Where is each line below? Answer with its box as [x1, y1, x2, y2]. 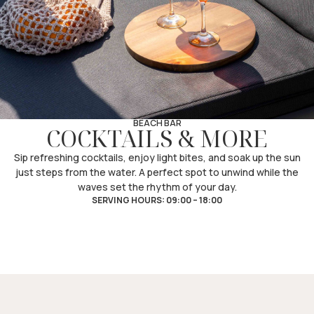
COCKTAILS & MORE [46, 123, 268, 154]
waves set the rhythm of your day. [77, 180, 237, 193]
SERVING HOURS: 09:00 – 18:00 [92, 194, 222, 206]
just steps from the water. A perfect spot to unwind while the [15, 165, 299, 179]
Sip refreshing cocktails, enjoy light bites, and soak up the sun [13, 151, 301, 164]
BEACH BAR [132, 117, 182, 129]
